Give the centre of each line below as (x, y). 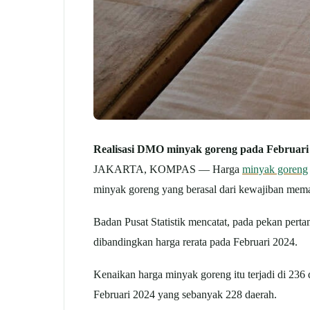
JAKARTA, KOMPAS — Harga (168, 169)
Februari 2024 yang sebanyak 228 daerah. (185, 294)
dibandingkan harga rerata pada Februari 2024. (195, 241)
